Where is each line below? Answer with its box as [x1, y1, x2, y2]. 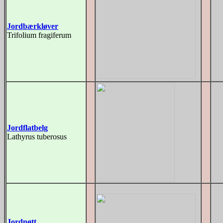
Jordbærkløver [7, 22, 58, 30]
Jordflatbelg [7, 123, 48, 132]
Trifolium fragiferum [7, 31, 71, 39]
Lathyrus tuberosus [7, 132, 67, 141]
